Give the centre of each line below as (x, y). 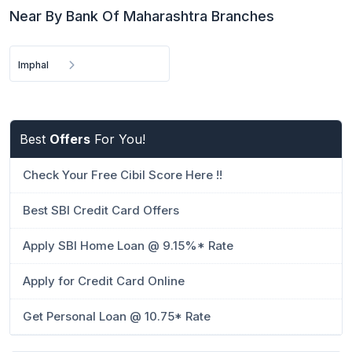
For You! (118, 139)
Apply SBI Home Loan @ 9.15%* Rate (128, 246)
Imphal (33, 65)
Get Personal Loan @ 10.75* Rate (117, 316)
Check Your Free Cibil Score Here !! (123, 175)
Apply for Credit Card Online (104, 281)
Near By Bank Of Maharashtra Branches (142, 16)
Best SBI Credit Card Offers (101, 210)
